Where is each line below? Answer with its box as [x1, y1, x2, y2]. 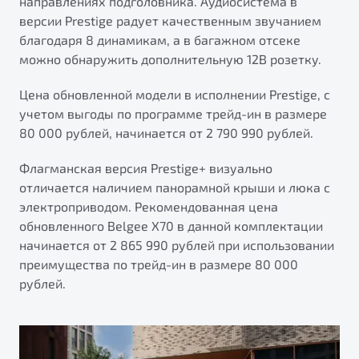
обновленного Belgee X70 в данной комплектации [19, 218, 323, 234]
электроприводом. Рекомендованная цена [19, 199, 278, 215]
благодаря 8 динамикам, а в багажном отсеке [19, 32, 301, 48]
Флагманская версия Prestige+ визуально [19, 160, 272, 176]
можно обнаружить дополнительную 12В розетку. [19, 51, 321, 67]
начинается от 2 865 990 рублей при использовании [19, 237, 334, 253]
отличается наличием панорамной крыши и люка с [19, 179, 330, 196]
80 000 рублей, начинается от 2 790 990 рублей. [19, 125, 313, 141]
